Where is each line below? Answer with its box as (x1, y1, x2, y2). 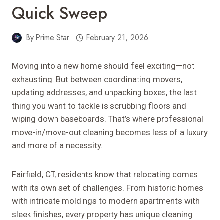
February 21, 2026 (85, 32, 148, 44)
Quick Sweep (12, 1, 107, 25)
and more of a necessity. (12, 140, 103, 151)
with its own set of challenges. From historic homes (12, 183, 203, 193)
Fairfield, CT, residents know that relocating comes (12, 169, 198, 180)
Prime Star (35, 32, 70, 44)
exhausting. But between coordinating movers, (12, 74, 182, 84)
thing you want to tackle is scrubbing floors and (12, 101, 186, 111)
